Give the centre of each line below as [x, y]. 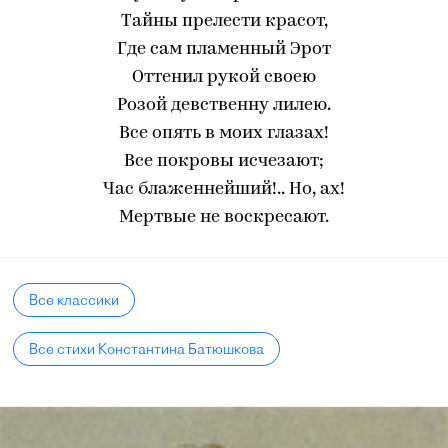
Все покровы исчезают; [224, 161]
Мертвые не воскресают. [224, 217]
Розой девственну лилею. [224, 105]
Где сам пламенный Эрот [224, 49]
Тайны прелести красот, [224, 21]
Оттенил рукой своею [224, 77]
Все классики [74, 300]
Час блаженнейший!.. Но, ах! [224, 189]
